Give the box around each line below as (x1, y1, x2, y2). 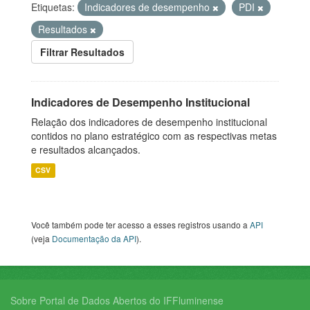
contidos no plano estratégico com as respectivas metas (31, 129, 277, 143)
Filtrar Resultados (40, 45, 125, 60)
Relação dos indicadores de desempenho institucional (31, 115, 267, 129)
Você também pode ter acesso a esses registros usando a (31, 219, 250, 231)
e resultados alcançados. (31, 143, 140, 157)
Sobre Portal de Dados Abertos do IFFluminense (10, 293, 224, 308)
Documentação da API (52, 232, 136, 245)
